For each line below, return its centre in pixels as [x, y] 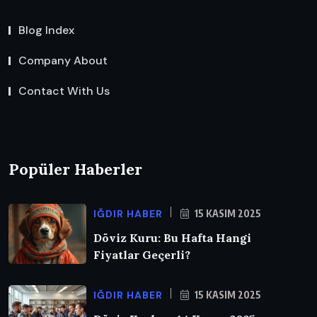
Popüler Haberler [75, 169]
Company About [63, 60]
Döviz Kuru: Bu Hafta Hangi [172, 238]
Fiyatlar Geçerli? [142, 255]
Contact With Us [64, 91]
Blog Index [46, 30]
